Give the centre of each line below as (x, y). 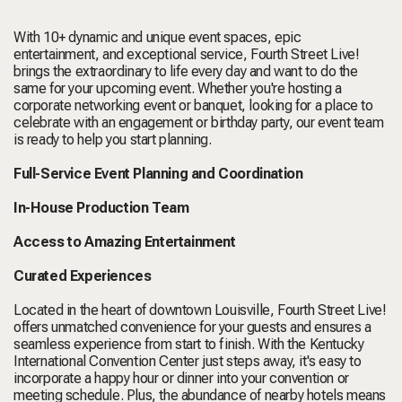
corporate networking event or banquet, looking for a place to (193, 105)
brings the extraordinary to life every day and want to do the (186, 71)
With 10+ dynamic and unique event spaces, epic (157, 37)
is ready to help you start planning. (113, 139)
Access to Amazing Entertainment (125, 241)
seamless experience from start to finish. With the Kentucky (189, 344)
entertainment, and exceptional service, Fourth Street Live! (187, 54)
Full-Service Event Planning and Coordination (158, 173)
